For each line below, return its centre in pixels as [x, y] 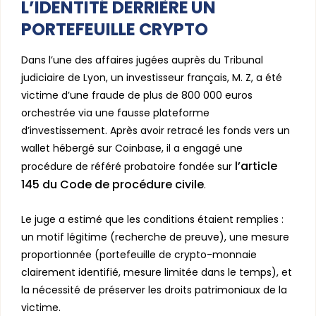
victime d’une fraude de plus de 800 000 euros [137, 95]
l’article [256, 166]
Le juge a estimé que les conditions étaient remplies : [152, 219]
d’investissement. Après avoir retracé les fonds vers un [156, 130]
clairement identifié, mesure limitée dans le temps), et [157, 272]
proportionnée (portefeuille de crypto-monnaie [139, 254]
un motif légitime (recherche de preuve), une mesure [155, 237]
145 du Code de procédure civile [113, 184]
